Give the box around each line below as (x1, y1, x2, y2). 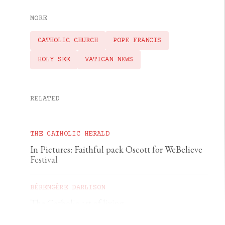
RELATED (30, 95, 60, 103)
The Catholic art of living (30, 197, 124, 209)
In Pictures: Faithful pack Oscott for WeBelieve (30, 144, 202, 156)
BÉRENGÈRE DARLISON (30, 184, 105, 192)
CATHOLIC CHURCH (38, 37, 98, 45)
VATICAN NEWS (85, 56, 133, 64)
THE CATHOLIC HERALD (30, 130, 110, 139)
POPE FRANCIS (113, 37, 161, 45)
